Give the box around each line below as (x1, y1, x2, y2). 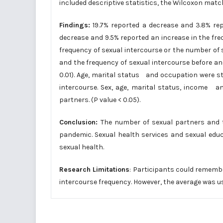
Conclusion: (59, 117, 101, 126)
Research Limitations (59, 165, 130, 174)
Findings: (59, 20, 90, 29)
